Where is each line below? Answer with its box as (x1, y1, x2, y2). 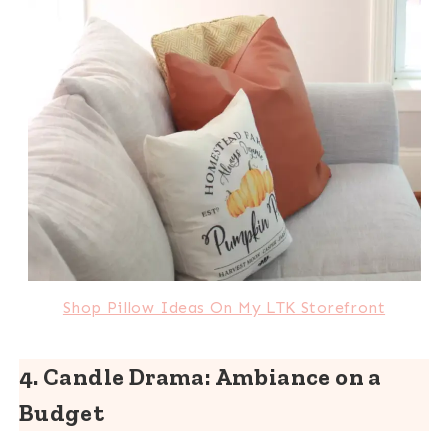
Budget (18, 397, 105, 427)
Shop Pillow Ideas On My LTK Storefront (62, 297, 386, 317)
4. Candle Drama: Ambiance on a (18, 361, 382, 391)
